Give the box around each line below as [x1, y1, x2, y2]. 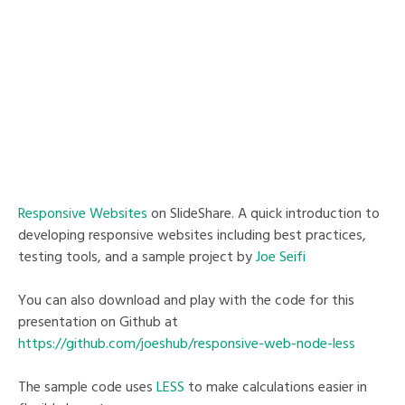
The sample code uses [18, 376, 156, 397]
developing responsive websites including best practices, [18, 224, 366, 245]
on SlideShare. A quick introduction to [147, 202, 380, 223]
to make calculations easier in [184, 376, 367, 397]
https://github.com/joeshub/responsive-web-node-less [18, 333, 355, 353]
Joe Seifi [256, 246, 306, 267]
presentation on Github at [18, 311, 178, 332]
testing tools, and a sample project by [18, 246, 256, 267]
